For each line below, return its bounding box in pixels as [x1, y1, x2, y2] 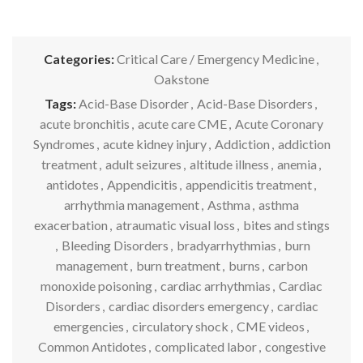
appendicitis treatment [185, 177, 312, 192]
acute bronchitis [40, 116, 130, 131]
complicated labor [154, 339, 257, 354]
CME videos [236, 318, 305, 334]
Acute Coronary [235, 116, 323, 131]
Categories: [43, 51, 114, 66]
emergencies [53, 318, 124, 334]
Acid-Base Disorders [197, 96, 313, 111]
